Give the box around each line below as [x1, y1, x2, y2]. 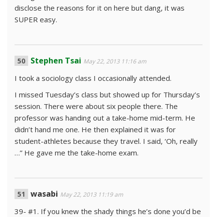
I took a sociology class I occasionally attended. [15, 73, 171, 83]
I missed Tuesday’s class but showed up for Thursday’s [15, 90, 200, 99]
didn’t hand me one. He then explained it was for [15, 124, 176, 134]
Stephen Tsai [31, 55, 81, 66]
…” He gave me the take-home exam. [15, 148, 139, 157]
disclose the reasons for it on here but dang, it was [15, 3, 185, 13]
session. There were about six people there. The [15, 101, 178, 111]
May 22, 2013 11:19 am [60, 190, 123, 199]
